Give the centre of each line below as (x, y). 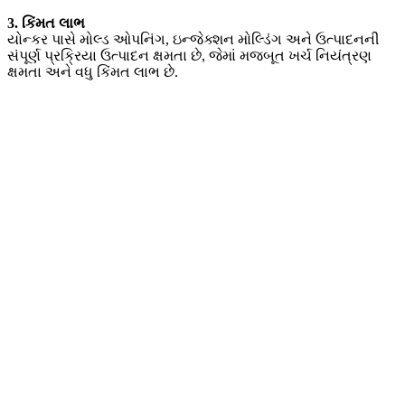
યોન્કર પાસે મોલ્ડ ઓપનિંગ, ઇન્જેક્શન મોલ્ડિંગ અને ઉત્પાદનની (193, 40)
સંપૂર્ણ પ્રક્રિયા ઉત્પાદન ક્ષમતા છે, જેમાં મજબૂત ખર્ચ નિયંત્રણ (189, 56)
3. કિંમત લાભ (46, 24)
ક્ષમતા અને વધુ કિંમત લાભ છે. (93, 72)
